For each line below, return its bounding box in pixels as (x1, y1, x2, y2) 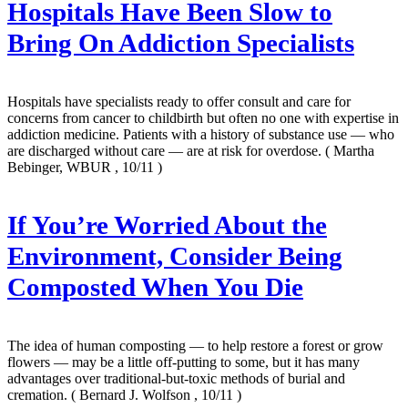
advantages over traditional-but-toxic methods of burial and (7, 370, 345, 386)
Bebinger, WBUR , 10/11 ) (7, 158, 162, 175)
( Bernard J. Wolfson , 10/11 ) (71, 386, 241, 403)
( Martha (325, 142, 374, 158)
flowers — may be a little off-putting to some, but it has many (7, 353, 360, 370)
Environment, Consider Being (7, 241, 342, 270)
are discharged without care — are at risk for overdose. (7, 142, 325, 158)
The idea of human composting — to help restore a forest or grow (7, 337, 383, 353)
